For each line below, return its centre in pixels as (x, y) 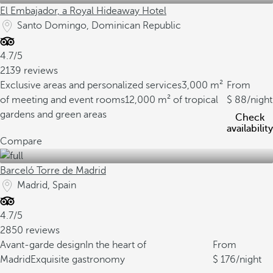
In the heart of (116, 245)
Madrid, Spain (47, 185)
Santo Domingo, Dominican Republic (99, 26)
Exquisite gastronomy (78, 260)
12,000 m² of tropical (172, 100)
